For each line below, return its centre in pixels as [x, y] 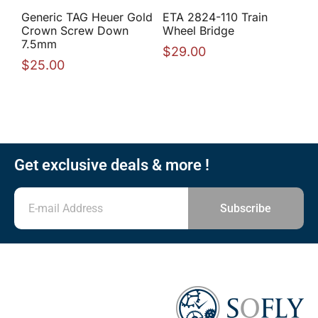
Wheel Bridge [198, 31]
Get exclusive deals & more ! [112, 165]
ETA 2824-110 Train [215, 17]
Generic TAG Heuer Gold [87, 17]
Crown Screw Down [75, 31]
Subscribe [246, 208]
